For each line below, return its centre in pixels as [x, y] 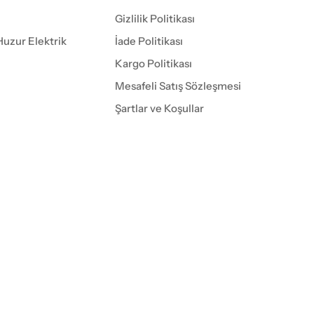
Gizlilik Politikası [155, 18]
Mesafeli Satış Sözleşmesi [178, 86]
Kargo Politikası [153, 63]
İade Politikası [149, 41]
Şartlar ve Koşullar [159, 108]
